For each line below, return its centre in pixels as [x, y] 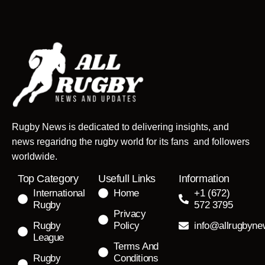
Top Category [48, 178]
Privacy [130, 214]
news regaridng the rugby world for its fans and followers [131, 141]
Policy [127, 225]
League [49, 237]
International [59, 193]
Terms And [136, 246]
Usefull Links [127, 178]
